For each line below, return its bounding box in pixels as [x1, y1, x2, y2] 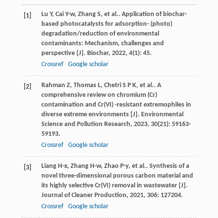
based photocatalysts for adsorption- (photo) [41, 20, 172, 28]
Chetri [104, 82, 121, 90]
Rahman [41, 82, 65, 90]
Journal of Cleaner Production [41, 192, 127, 200]
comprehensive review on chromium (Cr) [41, 91, 157, 99]
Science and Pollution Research [41, 121, 130, 128]
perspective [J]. [41, 50, 87, 57]
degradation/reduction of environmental [41, 30, 159, 38]
